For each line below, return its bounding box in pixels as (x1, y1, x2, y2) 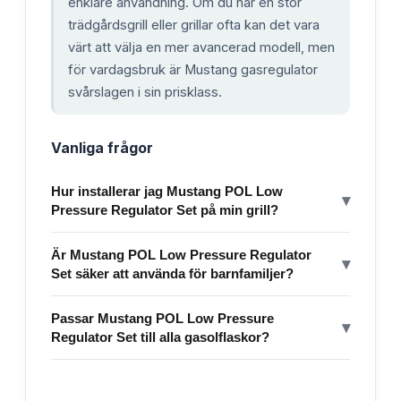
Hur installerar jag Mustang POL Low (51, 183, 283, 199)
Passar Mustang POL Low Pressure (51, 310, 274, 326)
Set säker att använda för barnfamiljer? (51, 265, 294, 281)
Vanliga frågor (51, 138, 153, 157)
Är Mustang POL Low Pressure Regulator (51, 246, 311, 262)
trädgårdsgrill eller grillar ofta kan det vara (68, 16, 320, 33)
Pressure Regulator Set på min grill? (51, 201, 278, 218)
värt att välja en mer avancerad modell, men (68, 38, 335, 55)
